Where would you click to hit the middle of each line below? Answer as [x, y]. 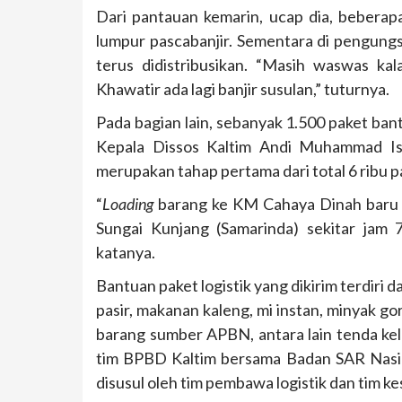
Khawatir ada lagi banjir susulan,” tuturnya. [243, 88]
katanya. [126, 252]
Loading [128, 203]
